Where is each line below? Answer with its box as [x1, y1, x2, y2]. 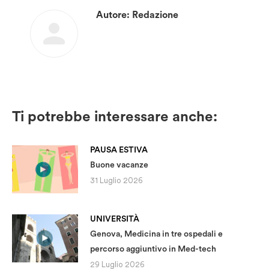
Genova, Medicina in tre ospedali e [90, 229, 223, 238]
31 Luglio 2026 [90, 176, 143, 185]
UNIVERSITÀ [90, 214, 139, 223]
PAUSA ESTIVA [90, 145, 148, 154]
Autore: [96, 9, 130, 20]
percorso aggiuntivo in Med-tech [90, 244, 216, 253]
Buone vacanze [90, 160, 148, 169]
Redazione [130, 9, 178, 20]
